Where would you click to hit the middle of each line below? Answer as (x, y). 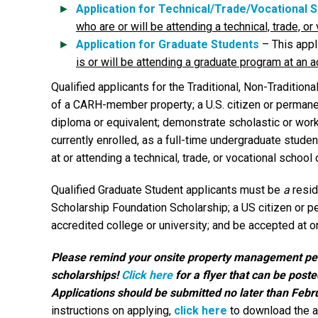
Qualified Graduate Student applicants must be (167, 190)
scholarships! (86, 275)
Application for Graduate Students (168, 44)
